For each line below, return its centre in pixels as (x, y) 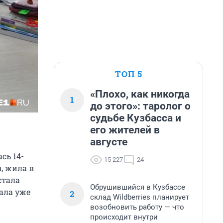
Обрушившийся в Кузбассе (138, 187)
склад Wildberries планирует (140, 197)
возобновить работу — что (137, 207)
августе (109, 142)
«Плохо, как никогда (140, 94)
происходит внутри (124, 217)
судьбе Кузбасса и (136, 118)
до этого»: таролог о (140, 106)
